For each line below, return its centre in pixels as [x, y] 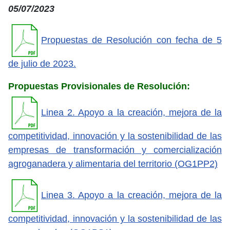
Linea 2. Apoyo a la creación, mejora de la [131, 112]
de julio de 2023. [42, 63]
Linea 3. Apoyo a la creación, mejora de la [131, 195]
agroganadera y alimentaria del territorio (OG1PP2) [113, 164]
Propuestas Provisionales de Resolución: [99, 86]
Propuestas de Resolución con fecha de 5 [131, 40]
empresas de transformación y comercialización [115, 150]
